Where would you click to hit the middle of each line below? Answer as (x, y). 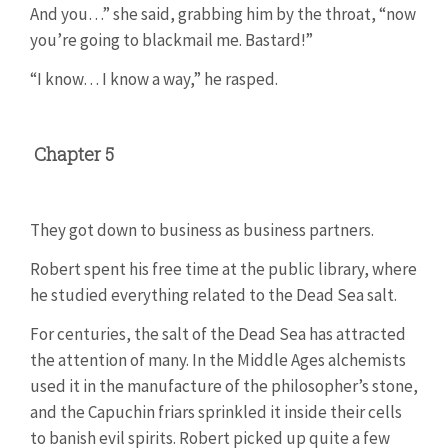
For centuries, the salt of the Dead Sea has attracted (218, 334)
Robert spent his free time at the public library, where (223, 269)
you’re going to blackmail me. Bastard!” (171, 40)
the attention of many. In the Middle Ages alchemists (218, 360)
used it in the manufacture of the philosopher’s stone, (224, 386)
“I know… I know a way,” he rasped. (154, 79)
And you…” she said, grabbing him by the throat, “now (223, 14)
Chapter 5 (74, 154)
